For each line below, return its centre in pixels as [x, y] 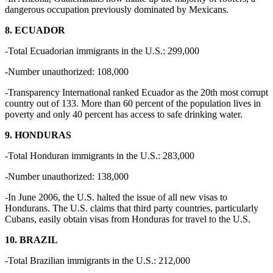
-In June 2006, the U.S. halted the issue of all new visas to [116, 197]
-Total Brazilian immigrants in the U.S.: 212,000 [97, 261]
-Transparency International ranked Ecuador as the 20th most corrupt [136, 93]
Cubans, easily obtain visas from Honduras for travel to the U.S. [128, 219]
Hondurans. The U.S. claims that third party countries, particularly [132, 208]
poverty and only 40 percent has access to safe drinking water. [124, 115]
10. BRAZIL [31, 240]
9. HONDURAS [38, 135]
